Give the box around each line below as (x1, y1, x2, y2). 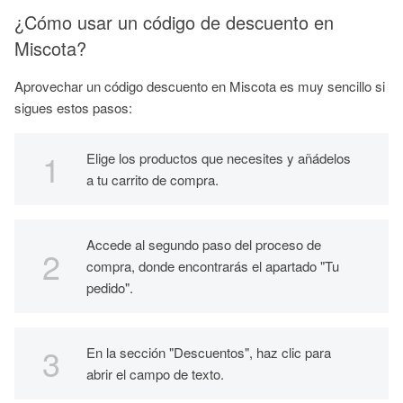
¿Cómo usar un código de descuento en (14, 9, 334, 35)
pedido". (86, 278, 133, 297)
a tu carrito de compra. (86, 170, 219, 189)
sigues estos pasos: (14, 98, 132, 117)
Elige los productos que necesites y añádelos (86, 148, 351, 167)
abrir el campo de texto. (86, 364, 224, 383)
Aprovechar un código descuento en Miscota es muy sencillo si (14, 76, 385, 95)
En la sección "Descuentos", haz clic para (86, 343, 331, 362)
